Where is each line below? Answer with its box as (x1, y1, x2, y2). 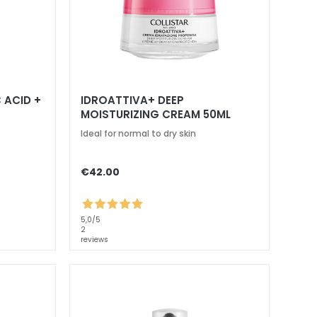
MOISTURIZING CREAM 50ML (80, 107, 231, 122)
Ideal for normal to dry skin (80, 127, 196, 139)
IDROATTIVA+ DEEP (80, 93, 184, 108)
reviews (80, 234, 108, 245)
